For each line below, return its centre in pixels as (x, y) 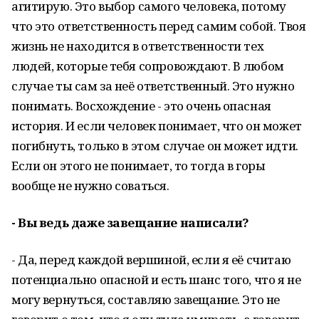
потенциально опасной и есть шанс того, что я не (156, 279)
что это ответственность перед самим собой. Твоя (159, 26)
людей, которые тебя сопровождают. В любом (148, 66)
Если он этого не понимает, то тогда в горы (138, 166)
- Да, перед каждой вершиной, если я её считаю (151, 260)
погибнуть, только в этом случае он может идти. (155, 146)
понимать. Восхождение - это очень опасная (141, 106)
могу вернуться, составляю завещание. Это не (146, 299)
